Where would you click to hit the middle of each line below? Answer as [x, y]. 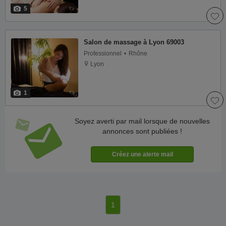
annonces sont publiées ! [142, 131]
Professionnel [102, 54]
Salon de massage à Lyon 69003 [134, 42]
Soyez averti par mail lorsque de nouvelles [142, 121]
